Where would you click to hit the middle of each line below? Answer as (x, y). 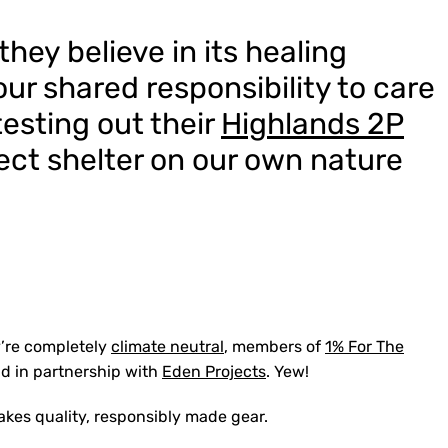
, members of (274, 346)
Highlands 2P (312, 124)
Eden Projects (214, 371)
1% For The (364, 346)
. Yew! (287, 371)
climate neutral (167, 346)
